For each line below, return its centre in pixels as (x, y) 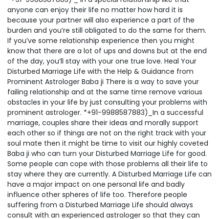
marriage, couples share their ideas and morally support (103, 123)
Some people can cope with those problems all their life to (108, 164)
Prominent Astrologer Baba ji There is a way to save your (103, 82)
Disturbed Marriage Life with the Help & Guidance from (100, 72)
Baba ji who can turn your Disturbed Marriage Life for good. (107, 154)
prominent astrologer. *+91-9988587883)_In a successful (105, 113)
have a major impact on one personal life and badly (96, 185)
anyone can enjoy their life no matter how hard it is (95, 10)
